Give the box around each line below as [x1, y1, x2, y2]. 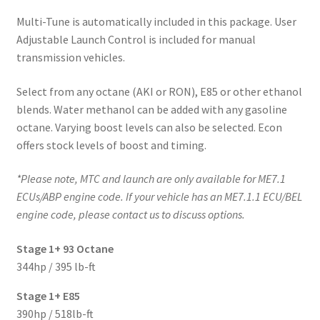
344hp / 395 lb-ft [16, 259, 96, 274]
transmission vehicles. [16, 49, 125, 64]
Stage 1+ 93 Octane [16, 241, 114, 256]
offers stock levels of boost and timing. [16, 137, 206, 152]
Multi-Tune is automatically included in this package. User [16, 14, 296, 29]
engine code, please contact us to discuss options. [16, 207, 247, 222]
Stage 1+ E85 [16, 288, 80, 303]
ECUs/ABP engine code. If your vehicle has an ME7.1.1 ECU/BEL [16, 189, 302, 204]
